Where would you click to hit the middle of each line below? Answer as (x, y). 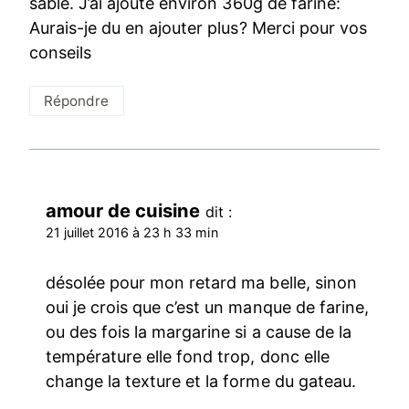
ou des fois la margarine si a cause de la (199, 332)
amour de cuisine (123, 210)
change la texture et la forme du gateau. (201, 382)
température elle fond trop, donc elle (188, 357)
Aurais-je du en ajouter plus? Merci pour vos (198, 28)
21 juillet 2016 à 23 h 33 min (132, 232)
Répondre (77, 101)
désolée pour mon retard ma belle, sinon (201, 283)
